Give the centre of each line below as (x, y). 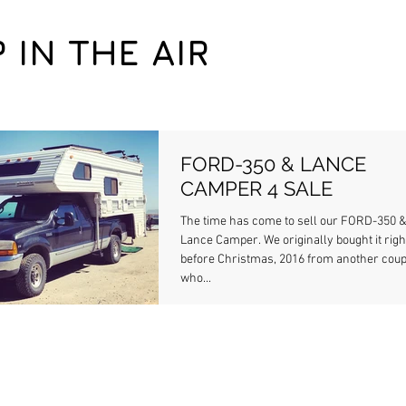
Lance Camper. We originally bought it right (222, 241)
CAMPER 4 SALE (256, 188)
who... (196, 279)
